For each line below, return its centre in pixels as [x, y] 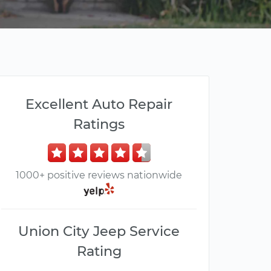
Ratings [99, 124]
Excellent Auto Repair [99, 104]
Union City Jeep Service [99, 231]
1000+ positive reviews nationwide [99, 175]
